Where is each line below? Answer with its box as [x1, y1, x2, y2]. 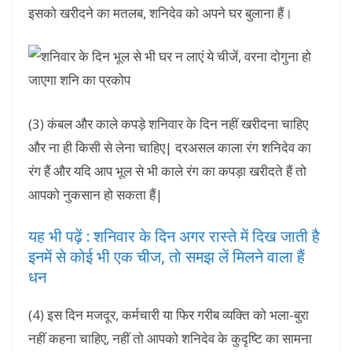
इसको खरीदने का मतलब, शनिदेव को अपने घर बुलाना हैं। [28, 3, 292, 22]
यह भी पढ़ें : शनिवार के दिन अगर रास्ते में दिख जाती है [28, 225, 320, 247]
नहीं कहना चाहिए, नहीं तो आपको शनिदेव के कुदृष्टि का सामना [28, 329, 312, 348]
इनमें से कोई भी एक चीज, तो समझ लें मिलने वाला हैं [28, 246, 305, 268]
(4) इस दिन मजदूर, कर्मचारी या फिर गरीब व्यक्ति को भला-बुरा [28, 306, 309, 324]
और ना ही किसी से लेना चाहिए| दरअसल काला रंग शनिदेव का [28, 137, 311, 156]
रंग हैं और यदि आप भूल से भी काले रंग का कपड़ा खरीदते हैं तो [28, 161, 306, 180]
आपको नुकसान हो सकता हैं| [28, 185, 163, 203]
